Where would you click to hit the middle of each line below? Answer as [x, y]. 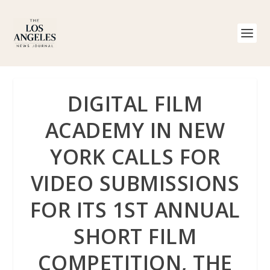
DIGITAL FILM [135, 104]
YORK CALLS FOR [135, 157]
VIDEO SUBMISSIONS [135, 183]
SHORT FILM [135, 236]
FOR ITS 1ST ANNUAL [135, 210]
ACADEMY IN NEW [135, 130]
